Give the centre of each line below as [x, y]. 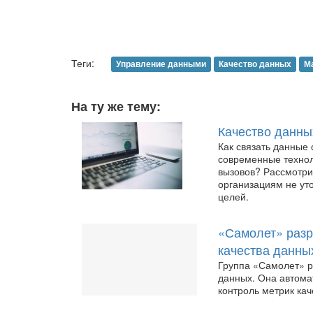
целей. [233, 196]
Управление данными [161, 64]
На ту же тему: [116, 106]
